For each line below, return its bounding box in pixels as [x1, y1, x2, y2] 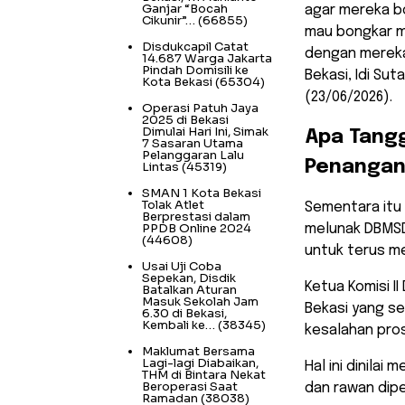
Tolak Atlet [142, 196, 204, 212]
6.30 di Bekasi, [142, 305, 227, 321]
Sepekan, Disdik [142, 269, 236, 286]
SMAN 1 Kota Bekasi [142, 184, 261, 201]
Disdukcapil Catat [142, 38, 249, 54]
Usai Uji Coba [142, 258, 221, 274]
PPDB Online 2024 [142, 220, 251, 236]
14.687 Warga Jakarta [142, 50, 272, 66]
